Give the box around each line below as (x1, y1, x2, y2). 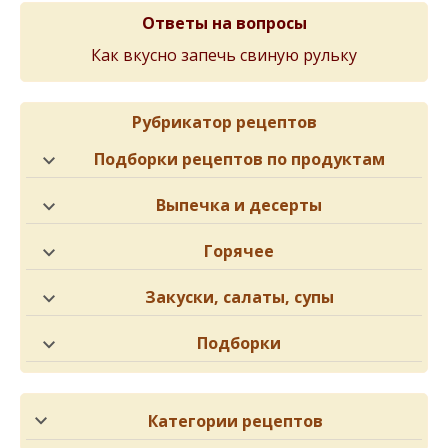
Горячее (204, 240, 274, 263)
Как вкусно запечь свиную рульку (91, 44, 357, 67)
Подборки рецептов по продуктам (93, 148, 385, 171)
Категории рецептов (147, 410, 323, 433)
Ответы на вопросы (141, 12, 307, 35)
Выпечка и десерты (156, 194, 322, 217)
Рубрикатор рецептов (131, 111, 317, 134)
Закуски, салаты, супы (144, 286, 334, 309)
